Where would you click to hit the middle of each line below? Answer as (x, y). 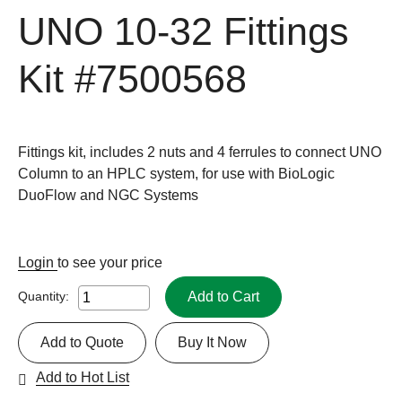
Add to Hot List (83, 377)
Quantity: (44, 296)
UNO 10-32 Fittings (184, 31)
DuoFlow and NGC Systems (108, 195)
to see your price (110, 262)
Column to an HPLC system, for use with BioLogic (176, 173)
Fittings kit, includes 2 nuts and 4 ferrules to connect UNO (200, 152)
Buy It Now (212, 342)
